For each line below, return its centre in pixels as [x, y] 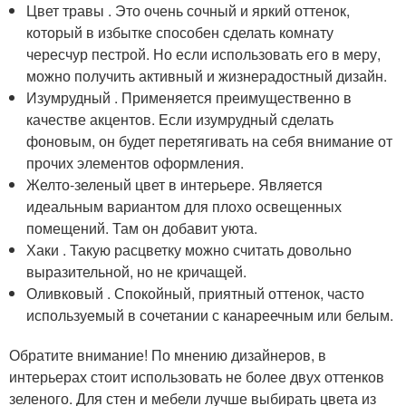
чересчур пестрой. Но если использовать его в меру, [204, 54]
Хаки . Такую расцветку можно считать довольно [189, 250]
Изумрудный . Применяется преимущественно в [189, 97]
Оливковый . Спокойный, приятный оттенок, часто [196, 293]
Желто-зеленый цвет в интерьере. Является [175, 184]
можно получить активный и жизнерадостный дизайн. [207, 76]
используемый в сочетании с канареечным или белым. [210, 315]
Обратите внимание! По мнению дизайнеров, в [168, 355]
